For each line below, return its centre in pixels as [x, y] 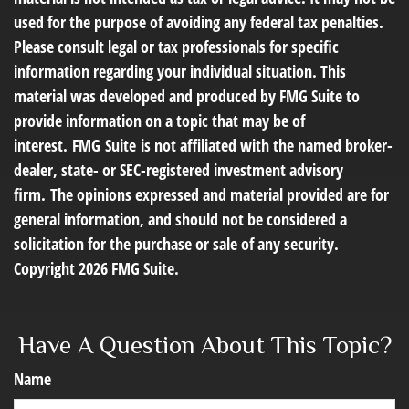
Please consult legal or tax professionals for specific [176, 47]
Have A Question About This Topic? [204, 345]
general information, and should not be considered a [180, 219]
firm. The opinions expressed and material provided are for [201, 194]
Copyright [46, 268]
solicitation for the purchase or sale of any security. [176, 244]
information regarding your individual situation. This [180, 71]
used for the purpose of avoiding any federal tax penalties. [199, 22]
